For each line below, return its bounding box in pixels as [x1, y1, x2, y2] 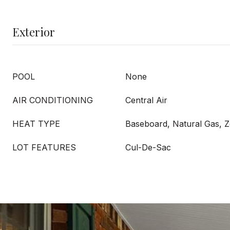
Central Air [125, 95, 167, 105]
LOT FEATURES [12, 142, 76, 152]
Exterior [12, 24, 55, 40]
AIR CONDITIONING [12, 95, 93, 105]
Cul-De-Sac [125, 142, 171, 152]
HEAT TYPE [12, 119, 60, 129]
